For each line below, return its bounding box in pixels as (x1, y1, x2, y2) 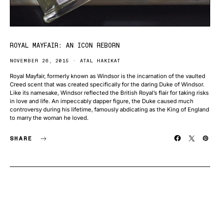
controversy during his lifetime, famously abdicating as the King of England (10, 106, 209, 113)
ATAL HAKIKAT (80, 57, 120, 64)
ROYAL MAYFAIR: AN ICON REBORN (10, 42, 120, 49)
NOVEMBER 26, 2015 (10, 57, 69, 64)
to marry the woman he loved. (10, 114, 88, 121)
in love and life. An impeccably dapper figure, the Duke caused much (10, 98, 193, 105)
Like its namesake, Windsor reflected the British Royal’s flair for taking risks (10, 89, 209, 96)
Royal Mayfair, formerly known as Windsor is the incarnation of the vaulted (10, 73, 205, 80)
